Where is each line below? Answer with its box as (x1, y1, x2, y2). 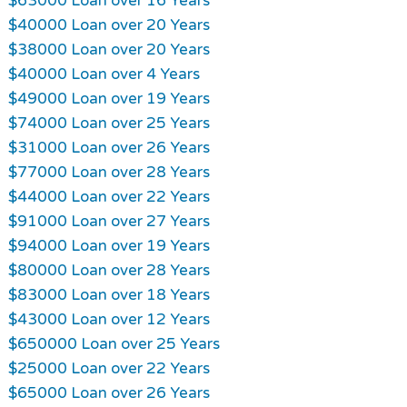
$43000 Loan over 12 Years (7, 309, 210, 329)
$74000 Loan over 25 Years (7, 113, 210, 133)
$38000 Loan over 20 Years (7, 39, 210, 59)
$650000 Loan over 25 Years (7, 333, 220, 353)
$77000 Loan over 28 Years (7, 162, 210, 182)
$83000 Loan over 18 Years (7, 284, 210, 304)
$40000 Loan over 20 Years (7, 15, 210, 35)
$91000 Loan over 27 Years (7, 211, 210, 231)
